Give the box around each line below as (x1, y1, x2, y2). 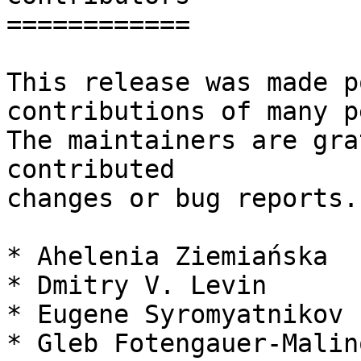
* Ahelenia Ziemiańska (6, 242, 328, 272)
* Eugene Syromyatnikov (6, 300, 343, 330)
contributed (6, 155, 175, 185)
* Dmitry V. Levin (6, 271, 267, 301)
